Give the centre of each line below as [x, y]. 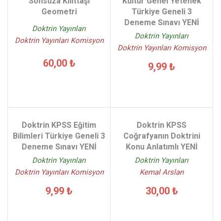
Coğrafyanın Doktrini [162, 136]
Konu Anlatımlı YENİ [162, 147]
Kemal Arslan [162, 172]
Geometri [59, 12]
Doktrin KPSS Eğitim [59, 125]
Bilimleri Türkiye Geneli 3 [59, 136]
